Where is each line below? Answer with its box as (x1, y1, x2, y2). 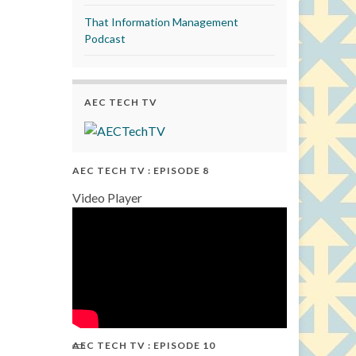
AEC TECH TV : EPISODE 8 (72, 164, 209, 176)
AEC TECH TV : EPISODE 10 (72, 339, 215, 352)
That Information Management (84, 14, 238, 29)
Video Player (72, 189, 142, 205)
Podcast (84, 31, 126, 45)
